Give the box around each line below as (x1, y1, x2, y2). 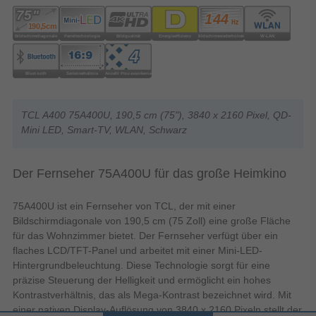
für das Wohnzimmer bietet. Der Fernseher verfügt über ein (13, 229, 278, 241)
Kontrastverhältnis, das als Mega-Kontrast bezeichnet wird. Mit (13, 288, 291, 300)
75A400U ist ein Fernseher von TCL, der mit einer (13, 200, 236, 212)
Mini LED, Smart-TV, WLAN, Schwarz (21, 123, 187, 135)
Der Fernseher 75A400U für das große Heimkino (13, 166, 286, 181)
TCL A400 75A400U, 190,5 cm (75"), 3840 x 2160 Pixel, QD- (21, 109, 291, 121)
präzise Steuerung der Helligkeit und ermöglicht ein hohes (13, 274, 271, 286)
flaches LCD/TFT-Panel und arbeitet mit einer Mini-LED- (13, 244, 262, 256)
